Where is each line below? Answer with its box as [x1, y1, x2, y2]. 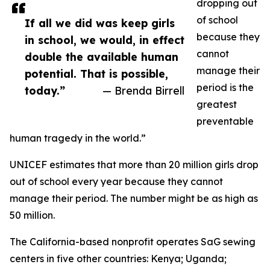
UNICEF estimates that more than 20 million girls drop [10, 159, 259, 171]
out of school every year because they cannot [10, 175, 223, 188]
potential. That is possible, [25, 67, 168, 81]
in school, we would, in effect [25, 33, 184, 47]
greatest [196, 98, 237, 111]
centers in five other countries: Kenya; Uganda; [10, 253, 227, 265]
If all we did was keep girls [25, 16, 175, 30]
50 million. [10, 209, 55, 222]
